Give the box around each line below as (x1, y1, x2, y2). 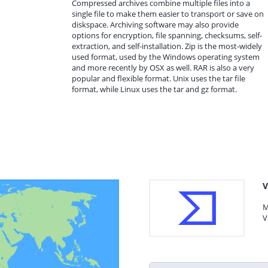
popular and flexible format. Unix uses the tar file (72, 73, 245, 84)
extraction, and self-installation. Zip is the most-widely (72, 41, 262, 51)
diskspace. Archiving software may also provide (72, 19, 239, 30)
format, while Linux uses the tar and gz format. (72, 84, 237, 95)
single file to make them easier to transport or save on (72, 8, 264, 19)
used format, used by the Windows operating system (72, 51, 260, 62)
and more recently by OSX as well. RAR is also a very (72, 62, 254, 73)
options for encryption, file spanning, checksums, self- (72, 30, 262, 41)
